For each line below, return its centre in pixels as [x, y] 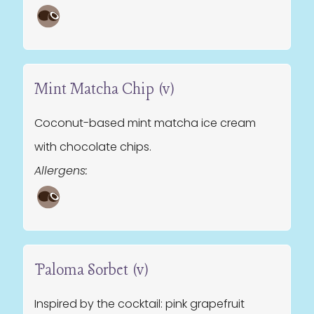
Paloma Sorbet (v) [91, 271]
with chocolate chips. [93, 147]
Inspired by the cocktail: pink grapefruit [139, 304]
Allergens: [61, 171]
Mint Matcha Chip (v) [104, 90]
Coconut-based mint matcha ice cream [145, 123]
